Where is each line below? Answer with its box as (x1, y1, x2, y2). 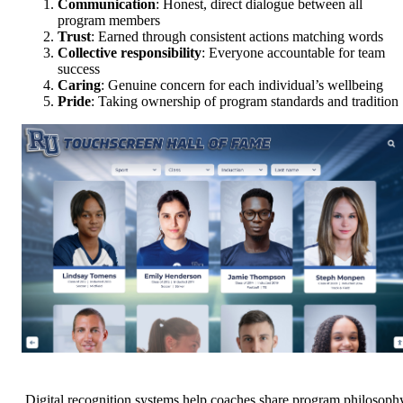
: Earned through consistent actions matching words (91, 29, 383, 45)
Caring (58, 77, 101, 94)
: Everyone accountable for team (201, 45, 385, 61)
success (58, 61, 100, 77)
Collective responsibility (58, 45, 201, 61)
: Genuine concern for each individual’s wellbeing (101, 77, 383, 94)
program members (58, 13, 160, 29)
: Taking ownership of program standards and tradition (91, 94, 399, 110)
